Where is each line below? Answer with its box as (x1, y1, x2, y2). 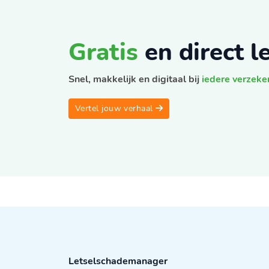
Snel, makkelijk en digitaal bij (68, 73, 202, 86)
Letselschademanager (68, 255, 168, 268)
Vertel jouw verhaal (75, 103, 156, 114)
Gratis (68, 36, 138, 68)
